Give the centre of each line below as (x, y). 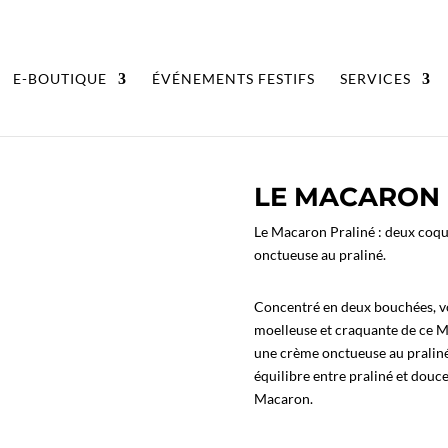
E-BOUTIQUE (60, 78)
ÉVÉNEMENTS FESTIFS (234, 78)
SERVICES (376, 78)
